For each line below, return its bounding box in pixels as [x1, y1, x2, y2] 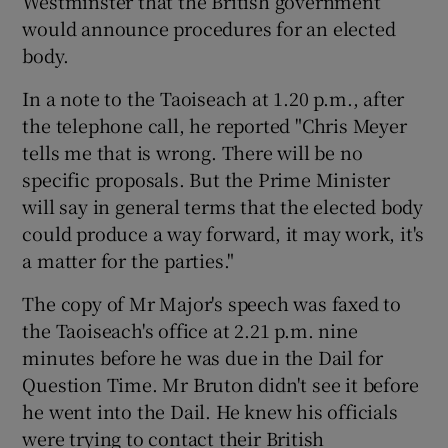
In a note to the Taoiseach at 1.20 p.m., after [22, 85, 405, 111]
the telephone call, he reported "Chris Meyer [22, 112, 407, 138]
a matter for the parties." [22, 247, 235, 273]
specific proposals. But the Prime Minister [22, 166, 391, 192]
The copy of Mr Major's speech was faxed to [22, 290, 402, 316]
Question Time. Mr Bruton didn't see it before [22, 371, 419, 397]
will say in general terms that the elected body [22, 193, 424, 219]
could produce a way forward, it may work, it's [22, 220, 425, 246]
